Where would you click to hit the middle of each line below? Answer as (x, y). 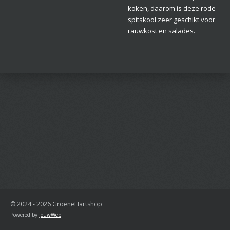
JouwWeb (50, 215)
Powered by (25, 215)
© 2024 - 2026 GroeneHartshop (56, 204)
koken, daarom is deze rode (172, 8)
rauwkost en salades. (161, 31)
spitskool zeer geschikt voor (171, 19)
